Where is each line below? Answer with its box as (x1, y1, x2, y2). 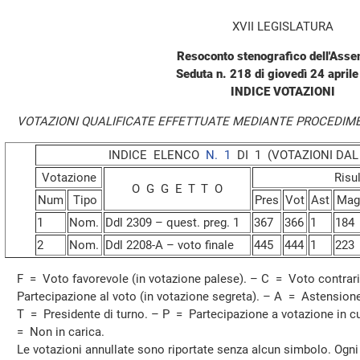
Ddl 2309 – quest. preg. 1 (105, 215, 239, 230)
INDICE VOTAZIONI (231, 84, 335, 99)
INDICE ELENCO (108, 148, 206, 162)
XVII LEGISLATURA (232, 19, 333, 34)
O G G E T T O (132, 182, 223, 196)
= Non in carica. (17, 325, 104, 339)
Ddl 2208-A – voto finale (105, 238, 234, 252)
